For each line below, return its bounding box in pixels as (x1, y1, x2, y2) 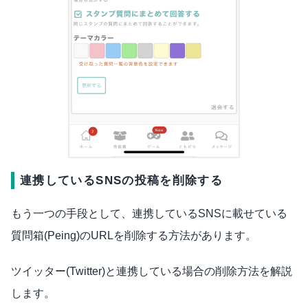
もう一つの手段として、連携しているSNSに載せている (11, 207, 287, 219)
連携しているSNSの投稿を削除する (20, 173, 223, 187)
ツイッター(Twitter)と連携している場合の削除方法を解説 (11, 265, 292, 277)
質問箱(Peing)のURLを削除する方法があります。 (11, 229, 256, 241)
